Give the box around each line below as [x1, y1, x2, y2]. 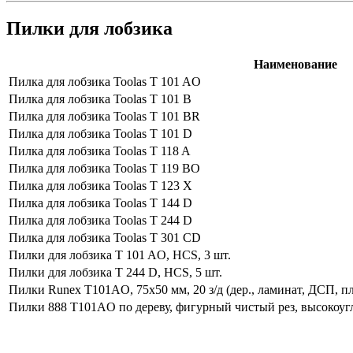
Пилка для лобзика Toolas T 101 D [9, 126, 192, 140]
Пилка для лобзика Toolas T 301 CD [9, 230, 201, 244]
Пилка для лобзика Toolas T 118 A [9, 143, 191, 158]
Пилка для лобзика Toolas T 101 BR [9, 109, 200, 123]
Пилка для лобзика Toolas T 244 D [9, 213, 192, 227]
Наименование [254, 57, 337, 71]
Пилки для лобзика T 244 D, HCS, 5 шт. [9, 265, 222, 279]
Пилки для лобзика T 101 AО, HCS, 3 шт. [9, 247, 231, 262]
